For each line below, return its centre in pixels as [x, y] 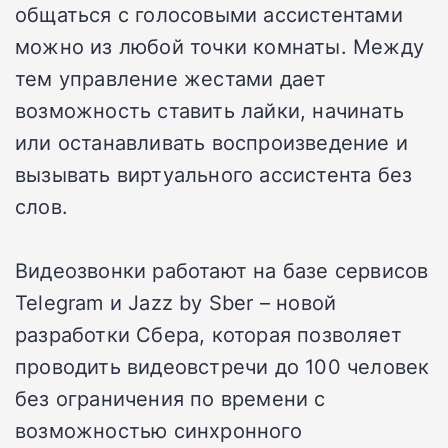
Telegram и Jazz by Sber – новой [176, 301]
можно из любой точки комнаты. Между [220, 45]
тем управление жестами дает [171, 77]
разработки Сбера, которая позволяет [209, 333]
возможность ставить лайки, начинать [210, 109]
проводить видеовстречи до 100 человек [222, 365]
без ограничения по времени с [170, 397]
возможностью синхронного [158, 429]
